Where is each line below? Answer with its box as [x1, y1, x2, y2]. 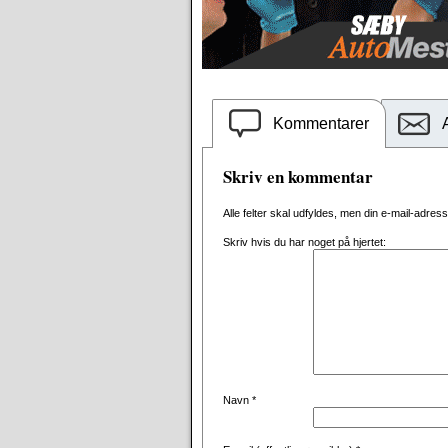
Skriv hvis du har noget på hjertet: [223, 236, 386, 248]
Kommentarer [273, 115, 369, 132]
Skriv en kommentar [223, 164, 373, 189]
